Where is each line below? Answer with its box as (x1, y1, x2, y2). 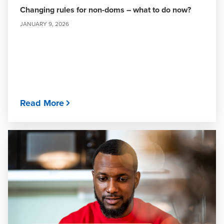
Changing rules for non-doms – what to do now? (20, 4, 191, 15)
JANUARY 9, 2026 (20, 19, 69, 28)
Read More (20, 96, 64, 109)
